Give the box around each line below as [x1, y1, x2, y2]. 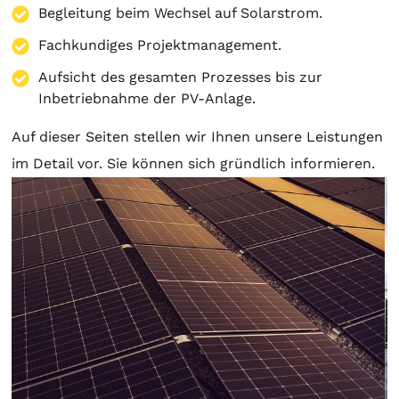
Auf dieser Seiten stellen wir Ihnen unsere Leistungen [12, 128, 384, 145]
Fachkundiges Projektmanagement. [38, 37, 282, 53]
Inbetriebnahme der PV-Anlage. [38, 90, 256, 107]
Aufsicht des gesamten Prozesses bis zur [38, 69, 323, 85]
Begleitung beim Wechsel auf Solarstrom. [38, 4, 323, 21]
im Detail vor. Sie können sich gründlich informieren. [12, 155, 376, 172]
